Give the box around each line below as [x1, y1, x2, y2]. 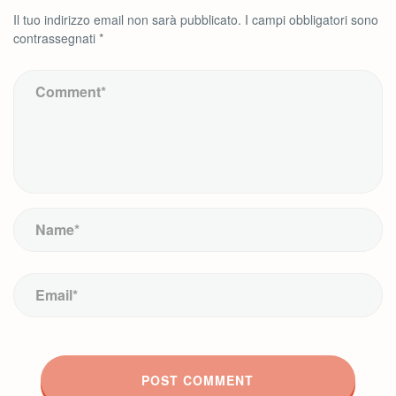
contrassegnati [13, 29, 99, 47]
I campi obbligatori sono [241, 11, 378, 28]
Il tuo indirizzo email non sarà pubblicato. [13, 11, 241, 28]
